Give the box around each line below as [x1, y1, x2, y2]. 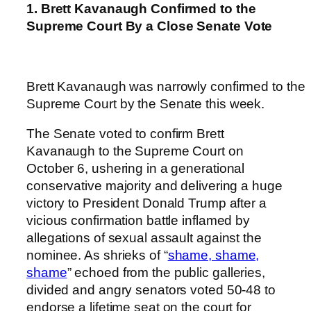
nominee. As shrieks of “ [26, 248, 168, 263]
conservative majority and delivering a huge [26, 178, 283, 194]
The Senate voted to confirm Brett [26, 126, 224, 142]
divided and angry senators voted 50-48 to [26, 283, 276, 298]
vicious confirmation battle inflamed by [26, 213, 251, 228]
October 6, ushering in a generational [26, 161, 245, 176]
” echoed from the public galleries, [67, 265, 265, 280]
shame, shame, [167, 248, 260, 263]
